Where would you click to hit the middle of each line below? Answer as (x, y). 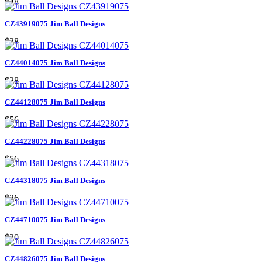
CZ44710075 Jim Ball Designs (55, 219)
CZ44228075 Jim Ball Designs (55, 141)
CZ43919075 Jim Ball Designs (55, 23)
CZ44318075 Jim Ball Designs (55, 180)
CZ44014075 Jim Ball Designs (55, 63)
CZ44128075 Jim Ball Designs (55, 102)
